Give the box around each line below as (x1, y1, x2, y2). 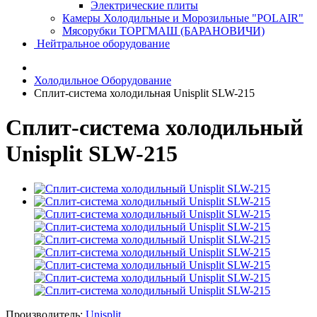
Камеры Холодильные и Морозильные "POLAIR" (62, 12, 304, 24)
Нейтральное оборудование (34, 38, 170, 50)
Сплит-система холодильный (6, 115, 303, 141)
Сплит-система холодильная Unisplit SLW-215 (34, 87, 255, 99)
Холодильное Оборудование (34, 74, 171, 86)
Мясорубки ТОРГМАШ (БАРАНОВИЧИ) (62, 25, 265, 37)
